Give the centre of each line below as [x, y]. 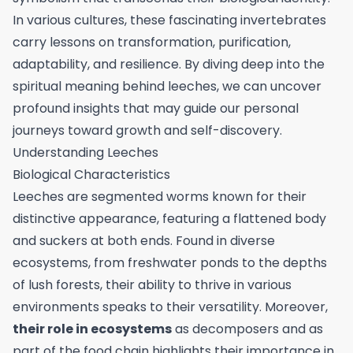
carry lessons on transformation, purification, [152, 42]
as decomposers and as [247, 329]
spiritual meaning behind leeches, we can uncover [167, 86]
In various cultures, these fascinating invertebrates [169, 20]
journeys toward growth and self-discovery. [147, 130]
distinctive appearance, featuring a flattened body [169, 219]
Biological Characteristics [91, 175]
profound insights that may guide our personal [156, 108]
